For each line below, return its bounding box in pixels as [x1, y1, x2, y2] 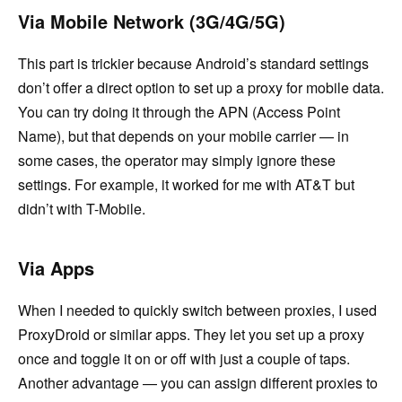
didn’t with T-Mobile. [18, 197, 145, 219]
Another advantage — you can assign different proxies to [18, 371, 378, 393]
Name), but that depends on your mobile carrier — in [18, 125, 349, 146]
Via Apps [18, 254, 94, 281]
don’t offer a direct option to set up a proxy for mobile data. [18, 76, 384, 98]
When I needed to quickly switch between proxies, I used [18, 299, 377, 320]
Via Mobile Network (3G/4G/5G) [18, 7, 285, 34]
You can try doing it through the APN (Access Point [18, 100, 340, 122]
